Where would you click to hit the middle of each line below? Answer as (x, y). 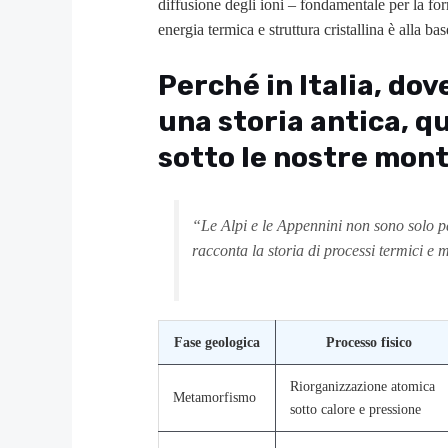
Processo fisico (369, 342)
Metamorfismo (215, 397)
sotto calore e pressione (356, 409)
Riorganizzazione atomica (363, 386)
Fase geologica (217, 342)
